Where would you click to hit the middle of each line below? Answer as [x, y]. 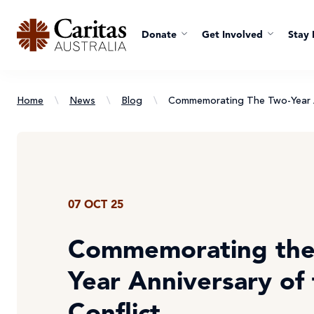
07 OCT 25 [96, 205]
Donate [159, 35]
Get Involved [232, 35]
